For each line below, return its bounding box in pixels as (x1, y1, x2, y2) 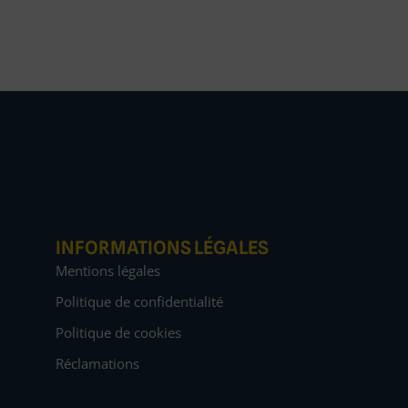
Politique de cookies (56, 323, 181, 342)
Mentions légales (56, 261, 160, 280)
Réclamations (56, 354, 139, 372)
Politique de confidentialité (56, 292, 223, 311)
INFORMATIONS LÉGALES (56, 237, 269, 259)
